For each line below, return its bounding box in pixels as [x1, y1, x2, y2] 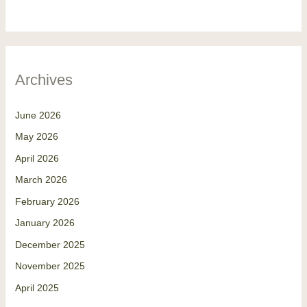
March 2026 [14, 174, 67, 186]
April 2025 [14, 282, 59, 293]
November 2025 [14, 260, 85, 272]
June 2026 [14, 109, 61, 121]
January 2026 [14, 217, 75, 229]
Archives [14, 71, 73, 88]
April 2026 [14, 152, 59, 164]
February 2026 [14, 195, 79, 207]
